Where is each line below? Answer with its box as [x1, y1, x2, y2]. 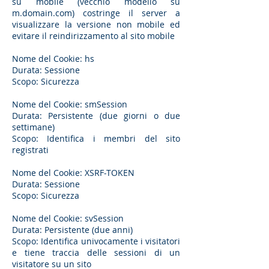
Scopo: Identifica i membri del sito [12, 133, 180, 144]
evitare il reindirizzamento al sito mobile [12, 30, 175, 41]
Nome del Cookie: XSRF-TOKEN [12, 167, 134, 178]
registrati [12, 144, 49, 156]
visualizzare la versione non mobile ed [12, 19, 180, 30]
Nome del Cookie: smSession [12, 98, 127, 110]
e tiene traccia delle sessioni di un [12, 247, 180, 258]
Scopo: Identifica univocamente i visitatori [12, 235, 180, 247]
